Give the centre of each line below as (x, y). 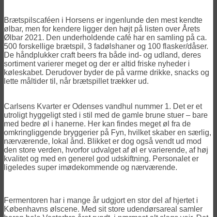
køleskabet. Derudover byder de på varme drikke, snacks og (107, 72)
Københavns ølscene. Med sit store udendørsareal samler (103, 209)
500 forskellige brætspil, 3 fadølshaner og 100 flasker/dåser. (106, 46)
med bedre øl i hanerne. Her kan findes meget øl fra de (97, 124)
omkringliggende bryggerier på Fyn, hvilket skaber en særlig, (108, 132)
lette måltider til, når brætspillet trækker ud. (76, 81)
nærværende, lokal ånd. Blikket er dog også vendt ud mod (103, 141)
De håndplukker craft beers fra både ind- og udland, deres (102, 55)
